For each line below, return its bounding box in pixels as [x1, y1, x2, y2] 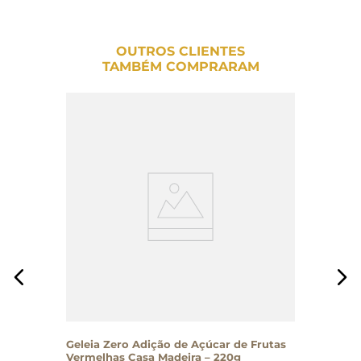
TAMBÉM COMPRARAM [102, 58, 259, 74]
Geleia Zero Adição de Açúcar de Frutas [66, 337, 286, 351]
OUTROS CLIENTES [116, 43, 245, 59]
